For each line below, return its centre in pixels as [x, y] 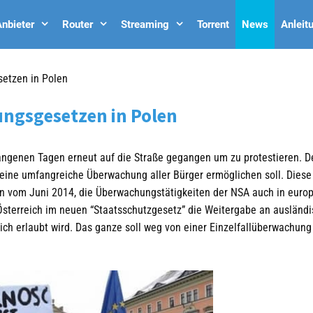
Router [77, 24]
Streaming [145, 24]
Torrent [213, 24]
